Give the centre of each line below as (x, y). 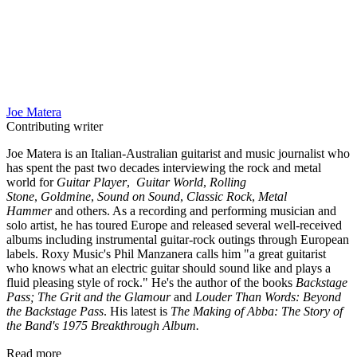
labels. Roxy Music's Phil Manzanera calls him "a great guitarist (166, 253)
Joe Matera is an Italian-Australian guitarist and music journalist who (178, 153)
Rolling (228, 182)
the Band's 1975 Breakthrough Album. (103, 325)
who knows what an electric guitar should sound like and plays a (169, 268)
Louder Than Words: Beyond (268, 296)
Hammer (29, 210)
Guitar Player (92, 182)
